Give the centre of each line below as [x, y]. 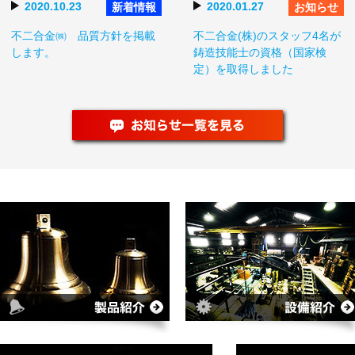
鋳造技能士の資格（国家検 [260, 52]
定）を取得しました [243, 69]
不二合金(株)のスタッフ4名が [267, 36]
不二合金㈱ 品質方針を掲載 [83, 36]
